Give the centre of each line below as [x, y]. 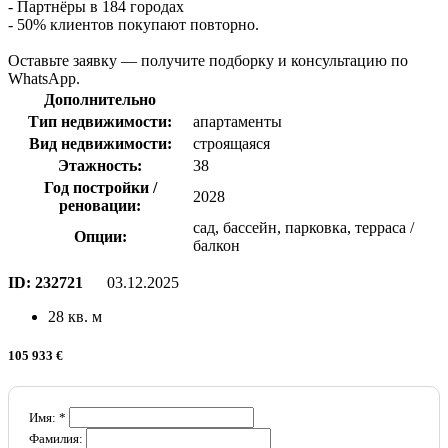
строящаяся [231, 143]
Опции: [100, 236]
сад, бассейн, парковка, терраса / [303, 227]
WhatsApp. [44, 78]
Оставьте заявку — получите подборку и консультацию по [208, 60]
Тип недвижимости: [100, 121]
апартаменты [237, 121]
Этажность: [100, 165]
